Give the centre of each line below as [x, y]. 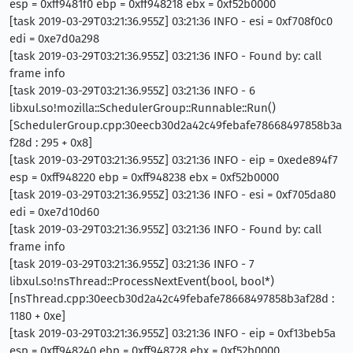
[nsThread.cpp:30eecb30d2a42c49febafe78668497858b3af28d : [172, 299]
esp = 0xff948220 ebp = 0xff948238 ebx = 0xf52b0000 [144, 177]
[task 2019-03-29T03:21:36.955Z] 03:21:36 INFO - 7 [132, 264]
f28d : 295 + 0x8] [51, 143]
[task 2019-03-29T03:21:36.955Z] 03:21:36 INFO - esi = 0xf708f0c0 [171, 21]
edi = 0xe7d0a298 [54, 39]
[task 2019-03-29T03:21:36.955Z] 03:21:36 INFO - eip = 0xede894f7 [174, 160]
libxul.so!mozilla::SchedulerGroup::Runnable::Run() [143, 108]
